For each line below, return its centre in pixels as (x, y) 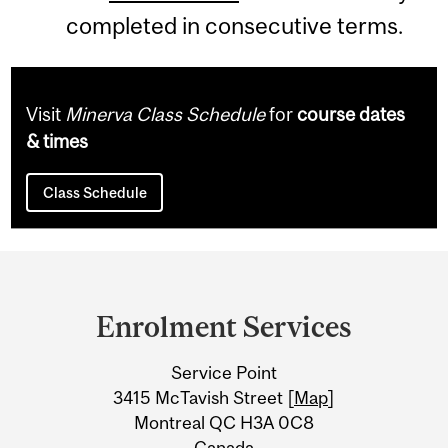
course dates (351, 114)
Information (106, 391)
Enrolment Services (224, 327)
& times (57, 141)
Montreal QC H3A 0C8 (224, 422)
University (93, 352)
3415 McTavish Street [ (203, 397)
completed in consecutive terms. (234, 25)
